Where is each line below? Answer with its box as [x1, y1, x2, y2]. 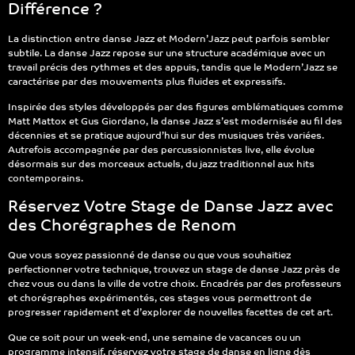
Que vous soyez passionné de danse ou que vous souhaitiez [8, 250, 291, 261]
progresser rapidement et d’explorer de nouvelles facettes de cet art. [8, 307, 333, 318]
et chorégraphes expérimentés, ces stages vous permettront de [8, 293, 311, 303]
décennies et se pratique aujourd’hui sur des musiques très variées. [8, 132, 324, 142]
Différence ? [8, 2, 102, 19]
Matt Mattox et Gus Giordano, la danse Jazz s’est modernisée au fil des [8, 117, 342, 128]
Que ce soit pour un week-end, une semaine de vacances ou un [8, 334, 301, 344]
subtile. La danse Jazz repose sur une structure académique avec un [8, 49, 326, 59]
